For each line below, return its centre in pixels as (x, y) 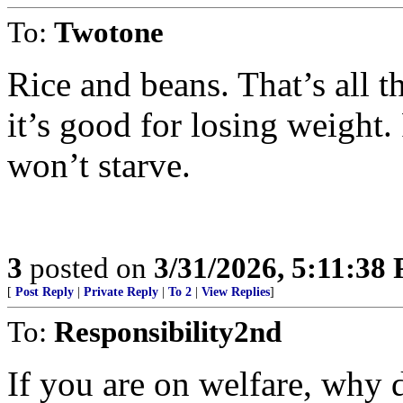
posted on (88, 268)
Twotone (109, 32)
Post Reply (45, 292)
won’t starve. (99, 165)
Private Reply (121, 292)
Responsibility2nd (168, 331)
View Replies (236, 292)
